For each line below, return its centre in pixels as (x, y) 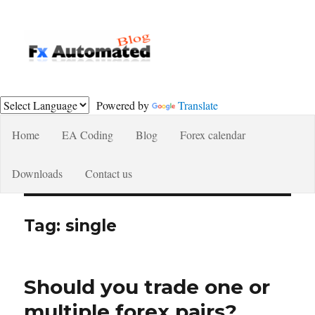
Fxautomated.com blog (125, 85)
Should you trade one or (147, 287)
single (91, 225)
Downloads (37, 173)
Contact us (109, 173)
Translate (198, 105)
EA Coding (88, 134)
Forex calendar (213, 134)
